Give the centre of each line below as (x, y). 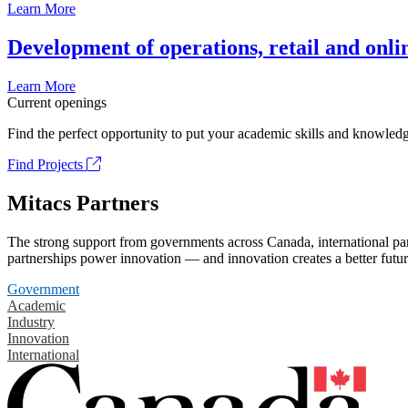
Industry (31, 321)
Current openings (57, 103)
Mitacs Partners (83, 203)
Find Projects (47, 165)
